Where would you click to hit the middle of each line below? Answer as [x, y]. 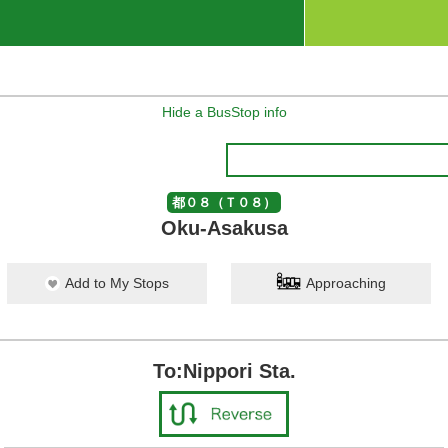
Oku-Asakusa [224, 228]
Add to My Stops [117, 283]
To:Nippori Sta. [224, 371]
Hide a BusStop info [224, 112]
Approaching [346, 283]
